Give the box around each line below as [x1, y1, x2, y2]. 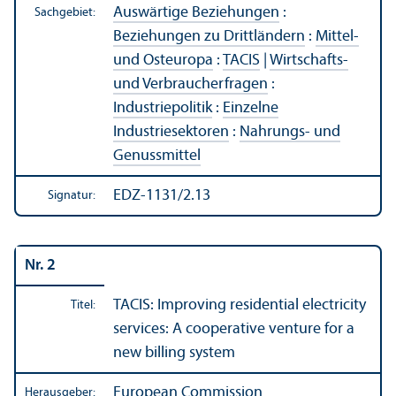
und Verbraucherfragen [113, 75, 268, 93]
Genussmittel [113, 147, 201, 164]
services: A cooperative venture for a [113, 320, 354, 338]
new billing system [113, 344, 235, 362]
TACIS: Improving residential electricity [113, 296, 366, 314]
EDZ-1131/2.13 [113, 187, 210, 204]
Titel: [71, 298, 95, 312]
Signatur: [48, 188, 95, 202]
